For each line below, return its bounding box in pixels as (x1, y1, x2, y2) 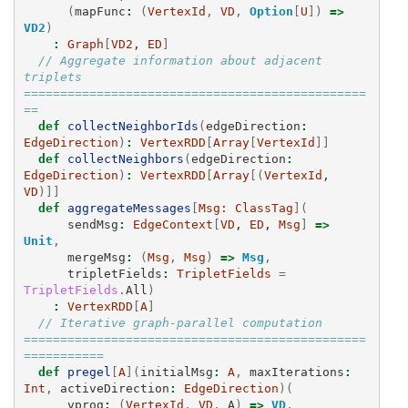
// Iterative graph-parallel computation (37, 315, 322, 330)
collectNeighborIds (66, 118, 199, 133)
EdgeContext (132, 217, 213, 231)
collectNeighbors (66, 151, 184, 166)
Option (249, 4, 293, 18)
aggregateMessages (66, 200, 191, 215)
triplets (23, 69, 82, 84)
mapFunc (74, 4, 126, 18)
